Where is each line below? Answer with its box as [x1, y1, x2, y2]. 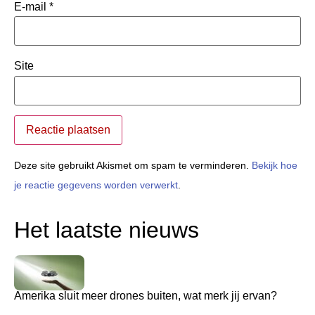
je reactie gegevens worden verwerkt [14, 179, 178, 191]
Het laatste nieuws [14, 217, 199, 243]
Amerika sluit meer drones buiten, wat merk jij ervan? [14, 289, 277, 302]
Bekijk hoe [252, 159, 297, 171]
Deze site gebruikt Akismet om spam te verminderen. [14, 159, 252, 171]
